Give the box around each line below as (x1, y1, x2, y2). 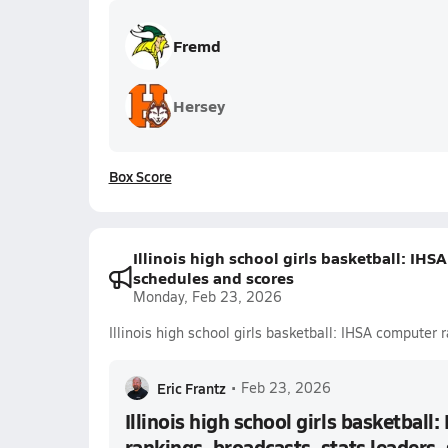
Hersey (172, 94, 225, 117)
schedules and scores (132, 266, 294, 289)
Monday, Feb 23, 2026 (132, 287, 282, 306)
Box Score (108, 166, 172, 186)
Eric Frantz (156, 378, 226, 398)
